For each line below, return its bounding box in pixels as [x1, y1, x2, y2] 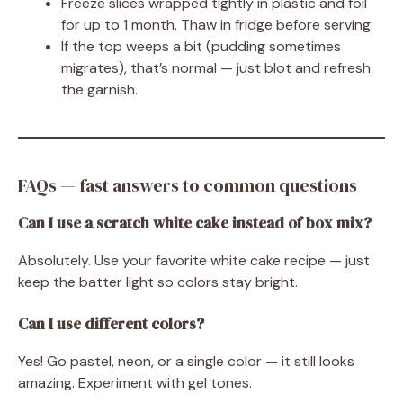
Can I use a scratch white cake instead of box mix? [18, 212, 372, 234]
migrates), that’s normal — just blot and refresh [61, 58, 371, 77]
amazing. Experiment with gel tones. [18, 373, 252, 392]
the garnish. [61, 80, 138, 99]
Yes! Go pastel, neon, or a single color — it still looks [18, 352, 354, 371]
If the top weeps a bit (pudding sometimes [61, 37, 341, 56]
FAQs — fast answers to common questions [18, 173, 357, 198]
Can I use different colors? [18, 313, 204, 335]
